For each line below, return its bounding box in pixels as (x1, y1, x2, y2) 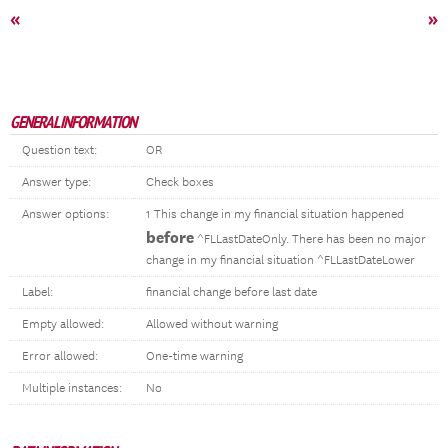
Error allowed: (22, 349, 98, 364)
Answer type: (22, 175, 91, 190)
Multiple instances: (22, 381, 122, 396)
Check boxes (146, 175, 214, 190)
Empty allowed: (22, 317, 104, 332)
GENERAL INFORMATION (10, 111, 136, 133)
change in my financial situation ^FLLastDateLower (146, 253, 415, 268)
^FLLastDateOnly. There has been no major (194, 232, 426, 247)
